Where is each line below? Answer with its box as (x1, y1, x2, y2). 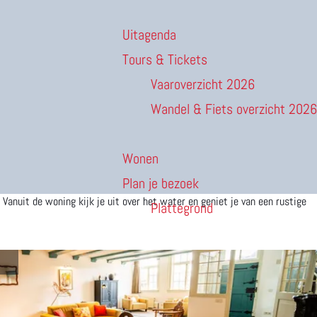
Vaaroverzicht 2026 (151, 75, 255, 93)
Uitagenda (122, 25, 176, 44)
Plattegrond (151, 199, 213, 217)
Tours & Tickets (122, 50, 207, 69)
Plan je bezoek (122, 174, 199, 192)
